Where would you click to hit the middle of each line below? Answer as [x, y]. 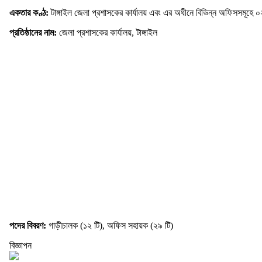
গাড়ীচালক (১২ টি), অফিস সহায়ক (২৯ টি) [111, 226]
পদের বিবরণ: [29, 226]
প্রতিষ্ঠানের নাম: [34, 33]
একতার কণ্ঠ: [29, 13]
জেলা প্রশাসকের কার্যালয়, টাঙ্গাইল [108, 33]
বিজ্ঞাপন [20, 246]
